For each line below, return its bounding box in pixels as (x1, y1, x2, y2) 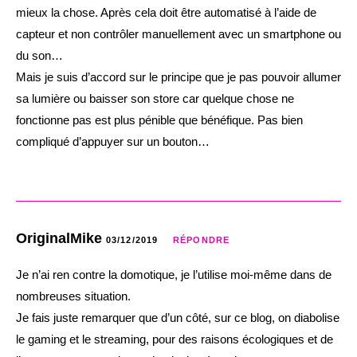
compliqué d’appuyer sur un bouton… (16, 134, 210, 148)
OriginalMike (16, 229, 106, 246)
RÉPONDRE (173, 234, 229, 245)
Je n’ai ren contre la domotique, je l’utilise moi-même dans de (16, 267, 331, 281)
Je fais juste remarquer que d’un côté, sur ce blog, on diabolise (16, 310, 339, 324)
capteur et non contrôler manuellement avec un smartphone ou (16, 26, 341, 41)
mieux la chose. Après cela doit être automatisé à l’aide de (16, 5, 316, 19)
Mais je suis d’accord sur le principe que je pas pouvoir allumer (16, 69, 341, 84)
